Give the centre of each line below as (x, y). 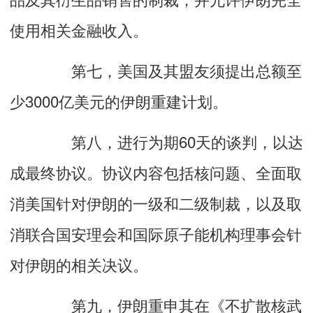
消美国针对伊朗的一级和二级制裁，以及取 (156, 202)
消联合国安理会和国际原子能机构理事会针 (156, 233)
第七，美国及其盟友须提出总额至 (156, 70)
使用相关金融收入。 (79, 29)
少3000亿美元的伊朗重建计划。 (119, 100)
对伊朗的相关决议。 (79, 264)
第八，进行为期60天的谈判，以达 (156, 141)
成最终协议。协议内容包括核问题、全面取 (156, 172)
